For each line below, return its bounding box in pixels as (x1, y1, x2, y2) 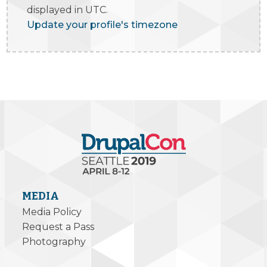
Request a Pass (22, 221, 95, 232)
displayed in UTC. (27, 4, 108, 15)
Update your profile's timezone (27, 19, 178, 30)
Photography (22, 236, 86, 247)
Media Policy (22, 206, 82, 218)
